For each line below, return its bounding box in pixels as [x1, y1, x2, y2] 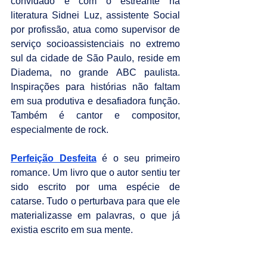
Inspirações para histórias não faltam [11, 82, 180, 92]
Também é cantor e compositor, [11, 110, 180, 120]
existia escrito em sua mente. [11, 225, 133, 235]
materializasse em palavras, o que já [11, 210, 180, 221]
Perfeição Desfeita [11, 153, 97, 163]
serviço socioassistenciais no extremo [11, 39, 180, 49]
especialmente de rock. [11, 125, 108, 135]
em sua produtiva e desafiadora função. [11, 96, 180, 106]
